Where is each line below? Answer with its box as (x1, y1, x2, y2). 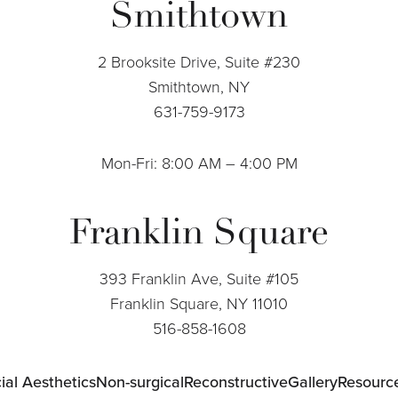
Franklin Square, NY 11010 (110, 291, 288, 315)
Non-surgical (95, 370, 184, 394)
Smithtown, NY (148, 75, 250, 99)
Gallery (287, 370, 338, 394)
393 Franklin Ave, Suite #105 (99, 267, 298, 291)
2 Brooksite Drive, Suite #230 (98, 50, 300, 74)
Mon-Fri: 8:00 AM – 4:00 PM (100, 151, 298, 175)
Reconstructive (183, 370, 288, 394)
